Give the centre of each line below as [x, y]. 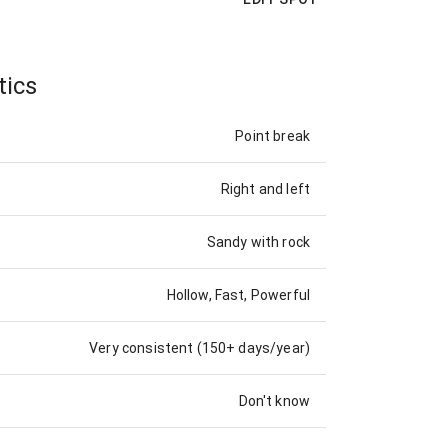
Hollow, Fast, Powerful [238, 295]
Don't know [274, 401]
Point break [272, 136]
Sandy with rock [258, 242]
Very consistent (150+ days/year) [199, 348]
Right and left [265, 189]
